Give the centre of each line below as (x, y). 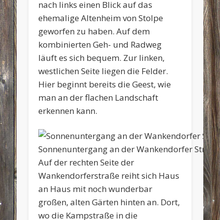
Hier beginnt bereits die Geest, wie (105, 84)
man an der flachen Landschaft (98, 97)
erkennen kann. (68, 110)
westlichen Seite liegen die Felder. (103, 71)
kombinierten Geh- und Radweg (100, 44)
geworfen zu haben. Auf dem (94, 31)
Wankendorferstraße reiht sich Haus (109, 175)
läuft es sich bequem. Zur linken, (102, 57)
